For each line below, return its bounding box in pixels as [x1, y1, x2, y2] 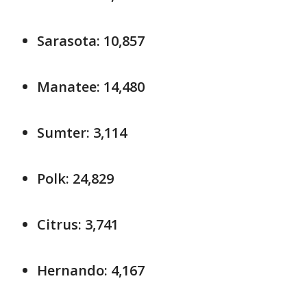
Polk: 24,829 [37, 169, 114, 188]
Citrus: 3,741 [37, 215, 119, 234]
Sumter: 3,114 [37, 123, 127, 142]
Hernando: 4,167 [37, 261, 145, 280]
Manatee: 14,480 [37, 77, 145, 96]
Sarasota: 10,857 [37, 32, 145, 50]
